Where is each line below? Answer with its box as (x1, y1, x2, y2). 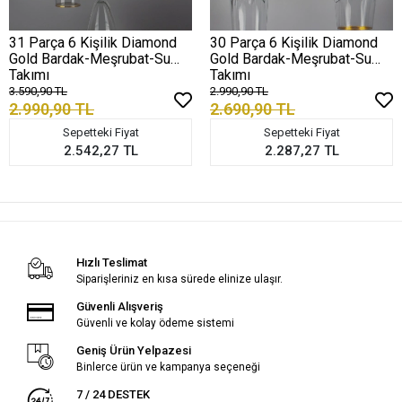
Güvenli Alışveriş (75, 300, 163, 314)
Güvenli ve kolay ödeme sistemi (75, 317, 234, 330)
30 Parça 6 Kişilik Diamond (210, 34, 378, 52)
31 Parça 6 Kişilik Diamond (9, 34, 177, 52)
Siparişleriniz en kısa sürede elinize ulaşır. (75, 273, 283, 286)
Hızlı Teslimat (75, 256, 147, 270)
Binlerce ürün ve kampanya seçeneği (75, 361, 260, 374)
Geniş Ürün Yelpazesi (75, 344, 191, 358)
